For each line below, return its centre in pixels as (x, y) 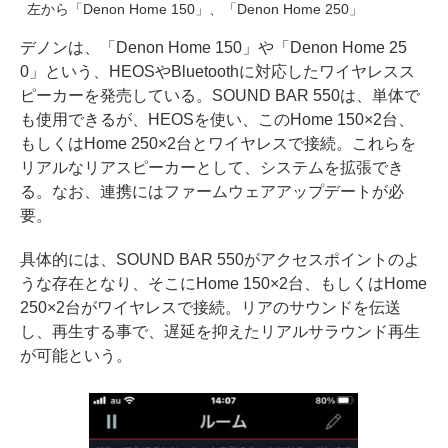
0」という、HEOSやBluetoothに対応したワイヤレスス (217, 71)
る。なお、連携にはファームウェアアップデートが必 (212, 191)
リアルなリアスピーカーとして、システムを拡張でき (212, 167)
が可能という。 (76, 355)
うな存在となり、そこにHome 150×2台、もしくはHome (223, 283)
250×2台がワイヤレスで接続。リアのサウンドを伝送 (210, 307)
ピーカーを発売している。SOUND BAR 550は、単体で (220, 95)
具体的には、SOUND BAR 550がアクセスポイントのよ (220, 259)
